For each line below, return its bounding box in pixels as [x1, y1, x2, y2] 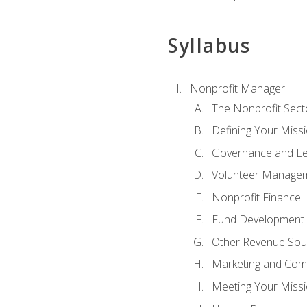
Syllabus [167, 32, 251, 58]
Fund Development [211, 212, 304, 228]
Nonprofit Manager [189, 81, 285, 97]
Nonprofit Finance [211, 189, 301, 205]
